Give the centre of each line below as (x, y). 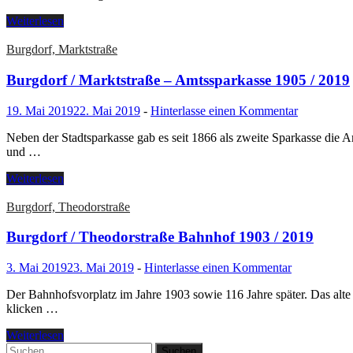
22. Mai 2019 (107, 110)
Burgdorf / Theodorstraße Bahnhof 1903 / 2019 (160, 237)
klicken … (32, 309)
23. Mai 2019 (100, 268)
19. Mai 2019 (40, 110)
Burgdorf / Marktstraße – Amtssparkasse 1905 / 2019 (178, 80)
